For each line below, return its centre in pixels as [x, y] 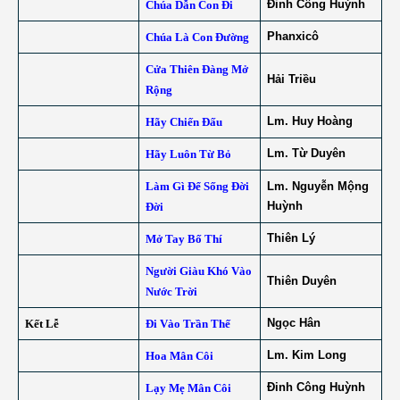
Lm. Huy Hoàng [309, 121]
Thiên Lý [291, 238]
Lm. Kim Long [306, 355]
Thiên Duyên [301, 281]
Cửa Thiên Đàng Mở [196, 69]
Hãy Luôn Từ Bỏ [188, 154]
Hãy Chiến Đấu [183, 122]
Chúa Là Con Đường [197, 37]
